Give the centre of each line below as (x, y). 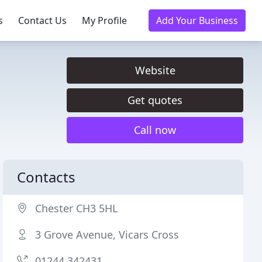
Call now (155, 130)
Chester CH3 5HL (77, 208)
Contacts (46, 177)
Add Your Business (197, 20)
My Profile (104, 20)
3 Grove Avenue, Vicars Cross (107, 235)
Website (155, 70)
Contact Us (42, 20)
